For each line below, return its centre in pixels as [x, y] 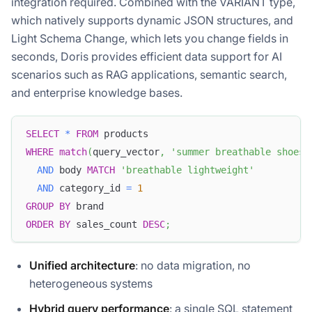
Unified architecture [82, 265]
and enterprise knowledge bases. [97, 93]
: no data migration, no [193, 265]
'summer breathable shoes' [240, 152]
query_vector [126, 152]
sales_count [107, 225]
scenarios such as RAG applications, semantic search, [149, 75]
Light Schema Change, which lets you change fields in [150, 39]
